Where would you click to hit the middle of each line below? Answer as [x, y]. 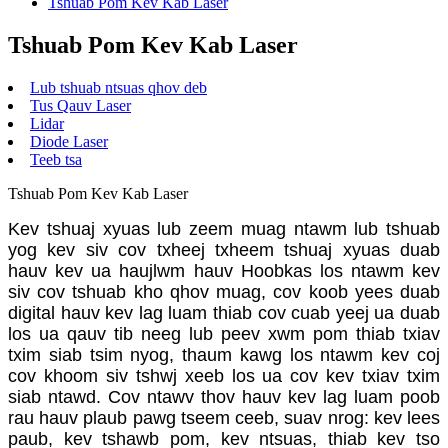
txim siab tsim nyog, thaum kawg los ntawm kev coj [224, 354]
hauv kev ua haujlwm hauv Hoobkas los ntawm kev [224, 270]
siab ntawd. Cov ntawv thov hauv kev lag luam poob [224, 396]
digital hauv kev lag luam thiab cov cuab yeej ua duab [224, 312]
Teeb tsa [56, 159]
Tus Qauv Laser [80, 105]
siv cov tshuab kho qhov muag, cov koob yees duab [224, 291]
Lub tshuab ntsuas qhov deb [118, 87]
